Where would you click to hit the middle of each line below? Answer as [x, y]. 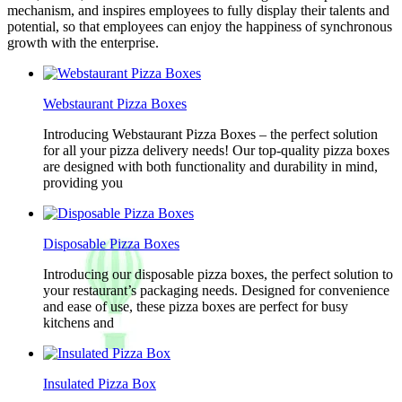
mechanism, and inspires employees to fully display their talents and [198, 10]
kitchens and [79, 323]
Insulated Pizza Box [100, 384]
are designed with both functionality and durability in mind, [210, 166]
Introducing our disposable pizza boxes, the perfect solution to [218, 274]
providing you [83, 183]
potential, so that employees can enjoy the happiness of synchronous [200, 26]
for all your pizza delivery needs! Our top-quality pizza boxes [216, 150]
